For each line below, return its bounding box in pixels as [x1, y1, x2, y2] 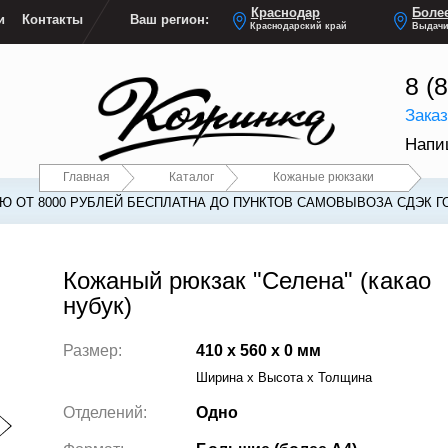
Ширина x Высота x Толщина [195, 370, 372, 386]
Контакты [22, 12, 84, 28]
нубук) [62, 292, 132, 319]
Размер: [62, 341, 122, 360]
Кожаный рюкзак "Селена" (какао [62, 267, 431, 294]
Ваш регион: [130, 12, 210, 28]
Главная [63, 169, 111, 183]
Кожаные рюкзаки [272, 169, 374, 183]
